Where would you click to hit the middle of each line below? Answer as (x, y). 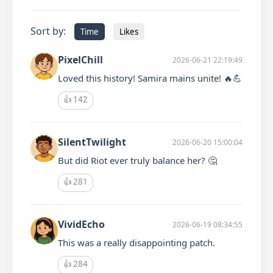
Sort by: (48, 31)
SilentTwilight (92, 142)
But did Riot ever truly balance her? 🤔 (137, 160)
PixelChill (80, 60)
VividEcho (81, 224)
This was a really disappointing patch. (136, 243)
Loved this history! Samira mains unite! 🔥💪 (150, 78)
